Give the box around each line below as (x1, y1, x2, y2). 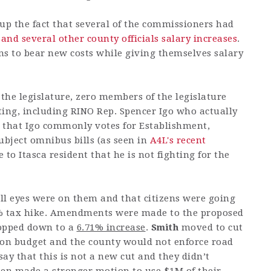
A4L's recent (149, 135, 206, 146)
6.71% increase (76, 222, 146, 233)
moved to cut (178, 222, 243, 233)
